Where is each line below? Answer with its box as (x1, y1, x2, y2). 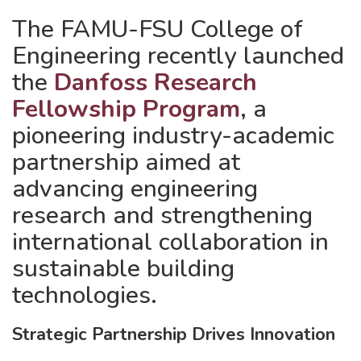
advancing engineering (12, 172, 258, 205)
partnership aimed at (12, 146, 240, 179)
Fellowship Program (12, 93, 240, 126)
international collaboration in (12, 226, 329, 259)
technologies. (12, 279, 157, 312)
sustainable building (12, 252, 234, 285)
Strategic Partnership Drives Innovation (12, 322, 335, 346)
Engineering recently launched (12, 39, 344, 73)
